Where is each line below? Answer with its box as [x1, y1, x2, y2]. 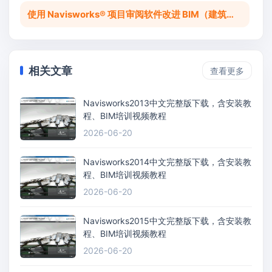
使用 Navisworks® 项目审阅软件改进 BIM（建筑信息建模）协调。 [226, 8, 234, 21]
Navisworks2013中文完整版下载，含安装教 [83, 98, 251, 109]
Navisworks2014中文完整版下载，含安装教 [83, 157, 251, 168]
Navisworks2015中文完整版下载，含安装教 [83, 216, 251, 226]
